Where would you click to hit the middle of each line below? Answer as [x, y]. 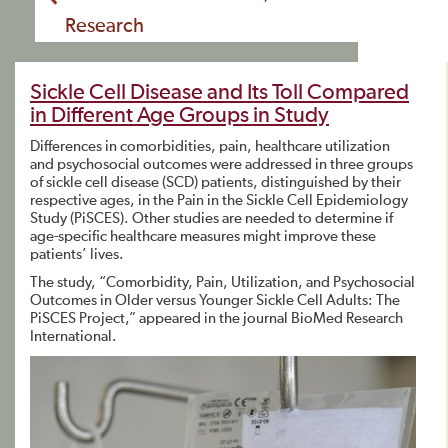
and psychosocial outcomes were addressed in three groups [221, 164]
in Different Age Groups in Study [179, 116]
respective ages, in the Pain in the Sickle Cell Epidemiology [219, 200]
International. [73, 336]
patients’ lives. [77, 254]
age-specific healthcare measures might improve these [203, 236]
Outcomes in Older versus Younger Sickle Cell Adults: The [215, 300]
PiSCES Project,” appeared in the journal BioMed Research [216, 318]
